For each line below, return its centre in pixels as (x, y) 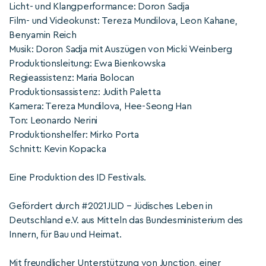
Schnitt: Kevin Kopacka (58, 149)
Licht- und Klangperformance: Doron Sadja (99, 7)
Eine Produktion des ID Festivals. (78, 178)
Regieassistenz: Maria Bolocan (72, 78)
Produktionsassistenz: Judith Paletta (85, 92)
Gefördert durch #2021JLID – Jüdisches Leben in (111, 206)
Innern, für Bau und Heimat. (65, 235)
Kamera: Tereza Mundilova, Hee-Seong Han (100, 106)
